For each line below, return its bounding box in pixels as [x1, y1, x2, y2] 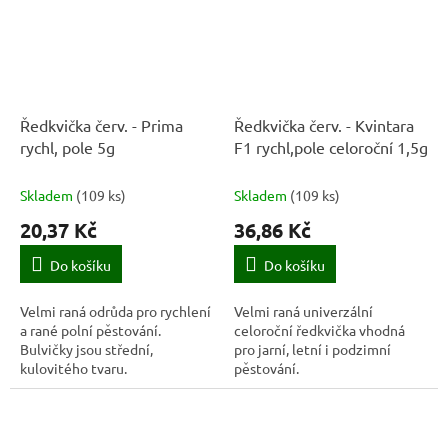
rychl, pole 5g [20, 137, 115, 158]
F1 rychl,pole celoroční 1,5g [234, 137, 428, 158]
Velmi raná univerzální [234, 302, 373, 321]
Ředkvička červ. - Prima [20, 115, 183, 136]
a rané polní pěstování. [20, 321, 161, 340]
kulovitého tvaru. [20, 359, 127, 378]
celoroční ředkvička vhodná [234, 321, 405, 340]
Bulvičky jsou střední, [20, 340, 153, 359]
